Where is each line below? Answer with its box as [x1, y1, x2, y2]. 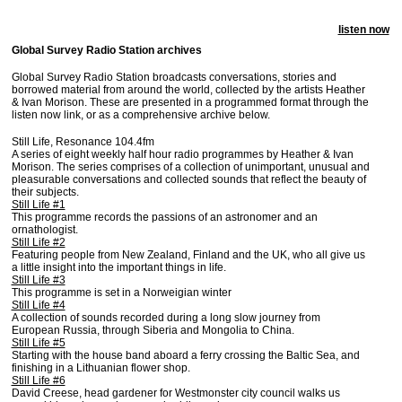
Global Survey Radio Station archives [11, 44, 202, 57]
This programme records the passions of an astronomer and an [11, 211, 318, 223]
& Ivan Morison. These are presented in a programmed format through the [11, 96, 369, 109]
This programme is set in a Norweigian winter [11, 286, 232, 299]
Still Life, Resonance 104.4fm [11, 135, 154, 148]
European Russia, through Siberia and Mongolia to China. [11, 324, 294, 336]
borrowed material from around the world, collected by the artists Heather [11, 83, 365, 96]
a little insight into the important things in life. [11, 261, 226, 274]
